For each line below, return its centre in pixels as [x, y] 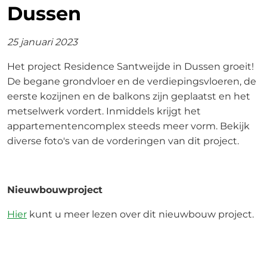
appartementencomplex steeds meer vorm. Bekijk [128, 126]
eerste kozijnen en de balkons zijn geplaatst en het [129, 96]
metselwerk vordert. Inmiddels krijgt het [104, 111]
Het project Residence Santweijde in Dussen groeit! [131, 66]
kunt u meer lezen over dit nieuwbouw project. [140, 214]
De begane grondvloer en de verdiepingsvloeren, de [132, 81]
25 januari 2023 [42, 42]
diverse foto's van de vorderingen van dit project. [124, 141]
